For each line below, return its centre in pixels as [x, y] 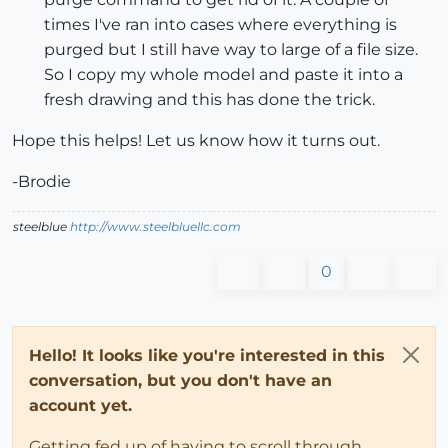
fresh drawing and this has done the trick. [209, 99]
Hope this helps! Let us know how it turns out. [196, 140]
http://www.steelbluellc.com [155, 226]
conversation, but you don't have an [180, 380]
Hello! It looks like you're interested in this [207, 355]
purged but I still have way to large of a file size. [231, 49]
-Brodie [41, 181]
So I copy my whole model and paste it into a [223, 74]
